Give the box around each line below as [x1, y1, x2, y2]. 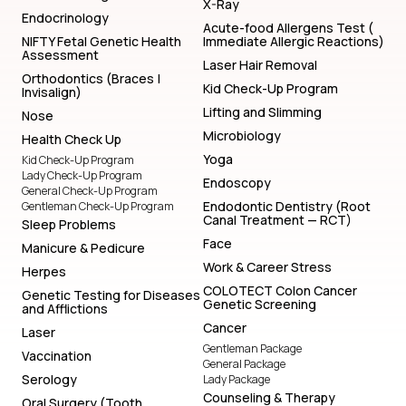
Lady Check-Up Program [22, 168, 142, 184]
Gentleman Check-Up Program [22, 198, 174, 215]
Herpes [22, 263, 66, 281]
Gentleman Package [203, 341, 302, 357]
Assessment [22, 46, 99, 64]
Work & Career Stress [203, 258, 332, 276]
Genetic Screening [203, 295, 316, 314]
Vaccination [22, 347, 92, 365]
